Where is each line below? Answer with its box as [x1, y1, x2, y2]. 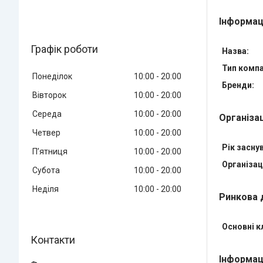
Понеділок [32, 72, 72, 81]
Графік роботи [31, 43, 98, 55]
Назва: [222, 46, 249, 56]
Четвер [32, 128, 60, 137]
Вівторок [32, 90, 66, 100]
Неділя [32, 184, 59, 194]
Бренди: [222, 80, 254, 90]
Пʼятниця [32, 147, 68, 156]
